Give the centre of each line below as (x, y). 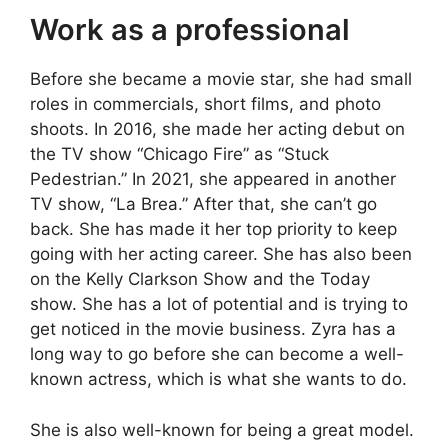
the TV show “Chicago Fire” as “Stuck (179, 154)
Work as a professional (190, 29)
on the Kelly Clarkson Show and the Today (200, 279)
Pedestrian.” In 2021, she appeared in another (213, 179)
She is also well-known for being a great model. (222, 429)
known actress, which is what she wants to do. (218, 379)
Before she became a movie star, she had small (221, 79)
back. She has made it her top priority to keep (213, 229)
